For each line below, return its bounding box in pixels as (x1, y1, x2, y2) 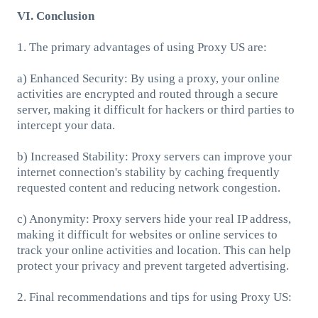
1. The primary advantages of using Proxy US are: (16, 40, 267, 54)
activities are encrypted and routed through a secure (16, 87, 278, 101)
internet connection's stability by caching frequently (16, 165, 280, 179)
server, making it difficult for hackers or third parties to (16, 102, 295, 116)
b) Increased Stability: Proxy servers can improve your (16, 149, 292, 163)
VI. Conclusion (16, 9, 94, 23)
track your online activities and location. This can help (16, 243, 291, 257)
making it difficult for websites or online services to (16, 227, 278, 241)
